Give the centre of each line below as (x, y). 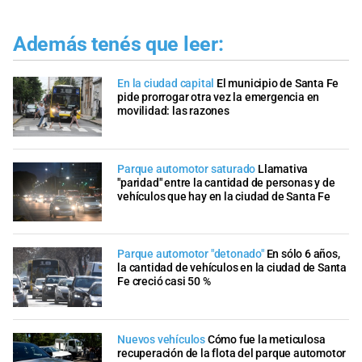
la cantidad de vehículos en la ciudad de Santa (232, 268)
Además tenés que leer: (118, 44)
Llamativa (283, 169)
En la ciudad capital (166, 84)
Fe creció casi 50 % (164, 282)
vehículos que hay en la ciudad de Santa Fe (224, 196)
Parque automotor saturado (187, 169)
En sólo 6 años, (303, 255)
